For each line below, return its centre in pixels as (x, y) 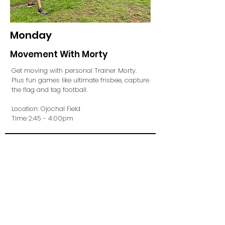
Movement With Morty (59, 54)
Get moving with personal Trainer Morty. (75, 71)
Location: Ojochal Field (46, 109)
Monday (31, 35)
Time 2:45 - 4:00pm (42, 118)
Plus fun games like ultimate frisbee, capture (80, 80)
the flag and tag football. (50, 90)
